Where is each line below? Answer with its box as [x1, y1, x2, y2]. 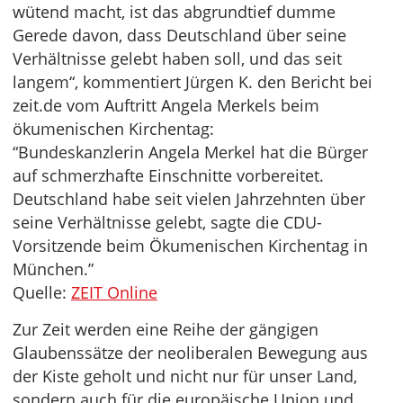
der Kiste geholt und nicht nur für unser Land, [13, 365, 357, 387]
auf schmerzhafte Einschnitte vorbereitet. [13, 165, 324, 186]
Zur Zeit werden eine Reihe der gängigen [13, 318, 318, 340]
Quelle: [13, 282, 71, 303]
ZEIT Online [71, 282, 157, 303]
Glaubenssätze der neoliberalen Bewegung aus [13, 342, 368, 363]
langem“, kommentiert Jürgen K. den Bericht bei [13, 71, 372, 93]
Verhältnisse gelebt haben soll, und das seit [13, 48, 342, 69]
